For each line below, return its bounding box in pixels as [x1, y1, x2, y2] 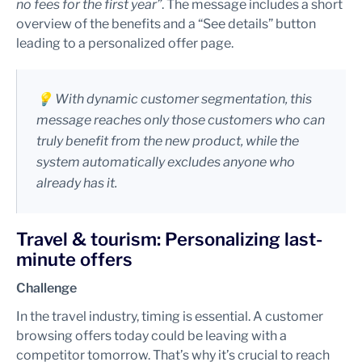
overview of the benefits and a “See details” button [16, 16, 316, 32]
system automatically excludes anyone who [36, 154, 295, 170]
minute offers [16, 249, 133, 270]
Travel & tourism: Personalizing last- [16, 229, 322, 250]
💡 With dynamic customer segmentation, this [36, 91, 312, 107]
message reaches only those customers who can [36, 112, 325, 128]
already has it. [36, 175, 117, 191]
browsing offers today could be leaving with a [16, 328, 287, 343]
